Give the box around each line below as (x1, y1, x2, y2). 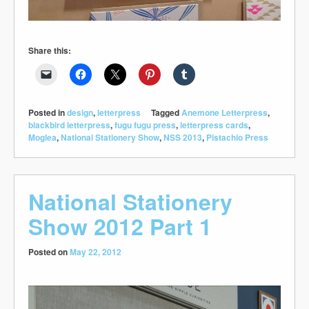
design (67, 106, 93, 119)
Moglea (28, 130, 57, 143)
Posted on (28, 245, 70, 258)
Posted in (28, 106, 67, 119)
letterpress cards (180, 118, 248, 131)
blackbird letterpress (28, 118, 110, 131)
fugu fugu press (114, 118, 176, 131)
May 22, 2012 (70, 245, 121, 258)
